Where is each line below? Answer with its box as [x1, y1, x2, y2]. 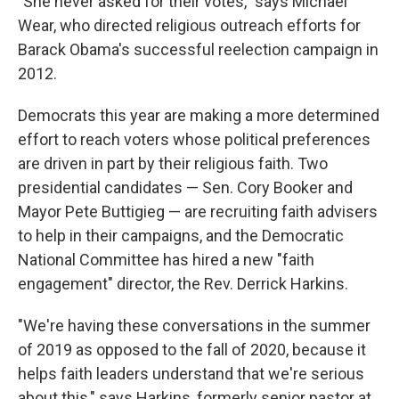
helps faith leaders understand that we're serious [18, 364, 364, 384]
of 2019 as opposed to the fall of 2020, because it [18, 340, 366, 360]
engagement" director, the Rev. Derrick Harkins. [18, 274, 348, 294]
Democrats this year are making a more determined [18, 106, 379, 126]
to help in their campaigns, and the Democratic [18, 226, 344, 246]
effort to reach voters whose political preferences [18, 130, 370, 150]
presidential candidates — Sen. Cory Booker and [18, 178, 353, 198]
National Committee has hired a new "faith [18, 250, 314, 270]
